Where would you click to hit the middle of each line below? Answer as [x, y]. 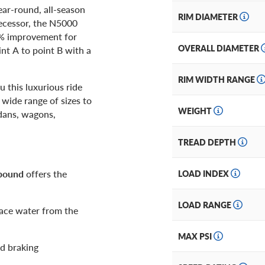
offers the [45, 173]
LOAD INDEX [204, 174]
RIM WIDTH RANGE [217, 80]
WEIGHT [196, 111]
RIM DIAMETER [209, 17]
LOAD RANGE [206, 205]
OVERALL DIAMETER [219, 48]
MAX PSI [196, 236]
